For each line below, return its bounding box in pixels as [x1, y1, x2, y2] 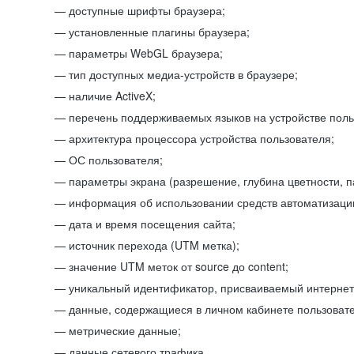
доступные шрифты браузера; [69, 2, 225, 18]
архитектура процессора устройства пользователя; [69, 130, 334, 146]
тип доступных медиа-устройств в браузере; [69, 66, 298, 82]
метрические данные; [69, 322, 181, 338]
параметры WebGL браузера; [69, 45, 223, 61]
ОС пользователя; [69, 152, 163, 168]
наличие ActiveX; [69, 88, 156, 104]
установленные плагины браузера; [69, 24, 250, 40]
